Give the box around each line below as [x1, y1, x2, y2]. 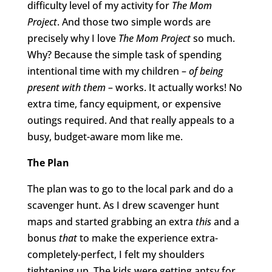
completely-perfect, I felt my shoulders [27, 247, 205, 261]
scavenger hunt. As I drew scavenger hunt [27, 198, 219, 212]
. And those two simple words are [56, 15, 211, 29]
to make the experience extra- [76, 231, 218, 245]
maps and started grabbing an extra [27, 214, 195, 228]
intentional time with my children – [27, 64, 189, 78]
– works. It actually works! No [105, 80, 242, 94]
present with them [27, 80, 106, 94]
